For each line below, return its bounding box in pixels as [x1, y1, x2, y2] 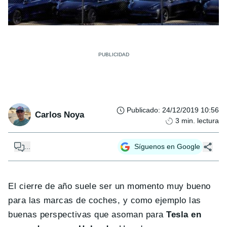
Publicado [127, 106, 158, 115]
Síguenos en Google [134, 142, 200, 151]
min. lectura [181, 117, 219, 125]
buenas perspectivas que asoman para [8, 210, 167, 220]
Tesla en [166, 210, 202, 220]
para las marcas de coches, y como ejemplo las [8, 196, 201, 206]
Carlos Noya [35, 109, 84, 120]
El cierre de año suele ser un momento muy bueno [8, 181, 211, 192]
